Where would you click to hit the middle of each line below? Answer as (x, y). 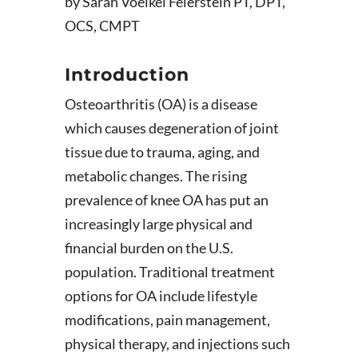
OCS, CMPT (102, 26)
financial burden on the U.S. (149, 248)
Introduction (127, 75)
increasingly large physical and (158, 224)
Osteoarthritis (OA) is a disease (161, 104)
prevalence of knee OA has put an (166, 200)
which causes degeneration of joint (171, 128)
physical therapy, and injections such (177, 344)
